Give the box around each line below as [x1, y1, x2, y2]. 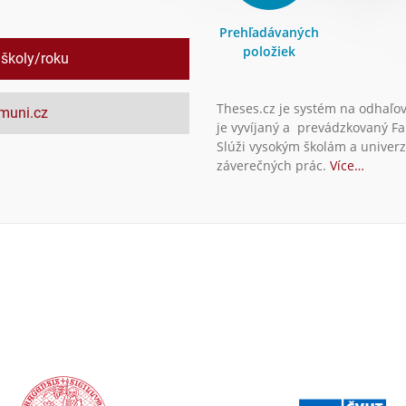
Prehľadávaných [218, 23, 319, 41]
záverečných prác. [217, 156, 330, 174]
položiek [242, 42, 295, 60]
